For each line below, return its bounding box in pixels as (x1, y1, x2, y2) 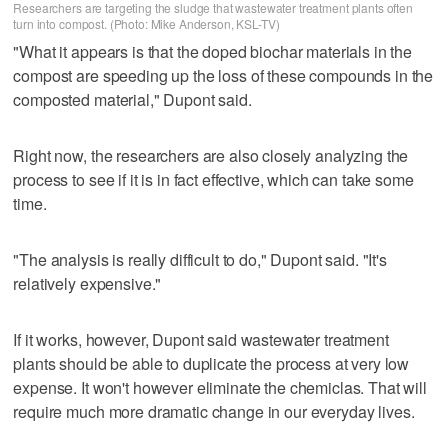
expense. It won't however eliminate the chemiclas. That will (13, 375, 427, 399)
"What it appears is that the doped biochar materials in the (13, 39, 413, 63)
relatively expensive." (13, 271, 162, 295)
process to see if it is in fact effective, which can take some (13, 167, 414, 191)
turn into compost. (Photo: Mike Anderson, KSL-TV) (13, 14, 280, 32)
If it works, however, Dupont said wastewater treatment (13, 327, 389, 351)
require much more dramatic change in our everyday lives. (13, 399, 415, 423)
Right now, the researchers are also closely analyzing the (13, 143, 409, 167)
